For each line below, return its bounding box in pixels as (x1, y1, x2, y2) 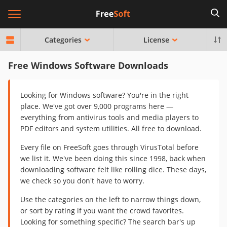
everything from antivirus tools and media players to (20, 112, 199, 122)
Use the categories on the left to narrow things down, (20, 195, 201, 204)
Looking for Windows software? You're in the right (20, 90, 188, 100)
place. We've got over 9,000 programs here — (20, 101, 173, 111)
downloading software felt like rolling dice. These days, (20, 165, 206, 174)
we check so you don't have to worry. (20, 176, 144, 185)
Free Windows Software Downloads (8, 59, 168, 71)
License (143, 34, 169, 45)
